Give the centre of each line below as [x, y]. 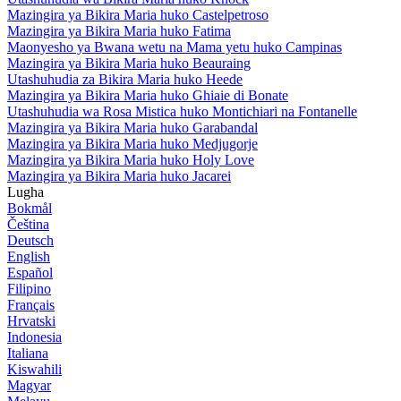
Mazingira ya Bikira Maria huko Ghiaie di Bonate [148, 95]
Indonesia [34, 337]
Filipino [29, 288]
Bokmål [30, 208]
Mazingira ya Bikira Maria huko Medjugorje [132, 143]
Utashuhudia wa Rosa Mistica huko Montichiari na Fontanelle [182, 111]
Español [30, 272]
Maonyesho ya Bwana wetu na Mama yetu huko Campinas [175, 47]
